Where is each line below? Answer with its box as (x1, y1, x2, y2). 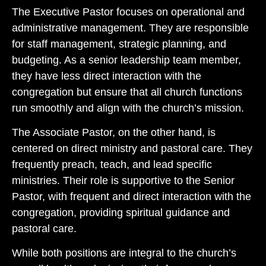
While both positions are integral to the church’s (12, 247, 236, 259)
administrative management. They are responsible (12, 21, 249, 34)
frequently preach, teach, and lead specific (12, 158, 212, 170)
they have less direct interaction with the (12, 69, 201, 82)
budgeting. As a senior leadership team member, (12, 53, 241, 66)
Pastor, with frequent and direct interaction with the (12, 190, 251, 202)
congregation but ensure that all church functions (12, 85, 242, 98)
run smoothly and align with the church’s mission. (12, 102, 244, 114)
